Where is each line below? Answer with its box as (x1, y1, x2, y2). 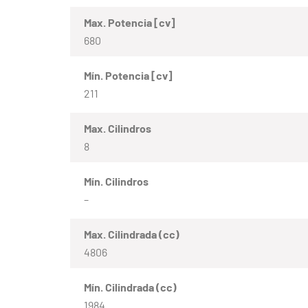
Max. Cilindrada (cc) (84, 227, 179, 241)
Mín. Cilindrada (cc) (84, 280, 177, 294)
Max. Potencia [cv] (84, 15, 175, 29)
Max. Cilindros (84, 121, 151, 135)
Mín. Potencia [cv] (84, 68, 173, 82)
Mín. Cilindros (84, 174, 148, 188)
